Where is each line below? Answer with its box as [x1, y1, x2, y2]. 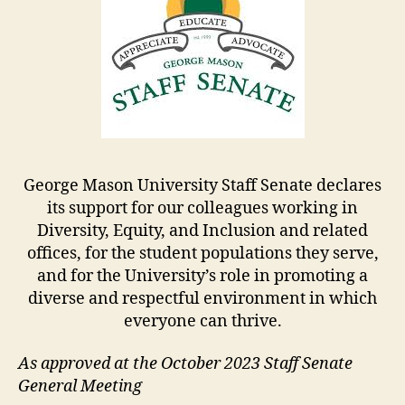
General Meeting [18, 376, 142, 398]
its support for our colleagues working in [47, 197, 358, 219]
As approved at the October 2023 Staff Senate [18, 353, 353, 375]
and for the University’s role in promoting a [37, 265, 368, 287]
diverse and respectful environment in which [28, 287, 377, 309]
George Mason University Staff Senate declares [24, 174, 381, 196]
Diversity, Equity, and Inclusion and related [37, 220, 368, 241]
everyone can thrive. [123, 310, 282, 332]
